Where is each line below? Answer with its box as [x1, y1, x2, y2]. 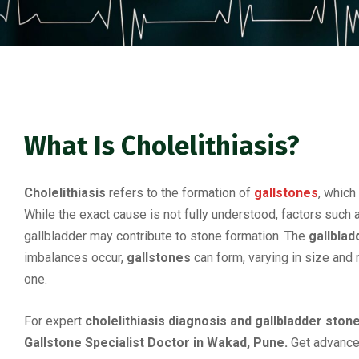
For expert [24, 313, 85, 329]
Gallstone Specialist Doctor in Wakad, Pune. [24, 335, 288, 350]
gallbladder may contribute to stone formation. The [24, 228, 309, 244]
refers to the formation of [106, 185, 251, 200]
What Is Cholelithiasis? [24, 130, 300, 162]
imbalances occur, [24, 250, 127, 265]
